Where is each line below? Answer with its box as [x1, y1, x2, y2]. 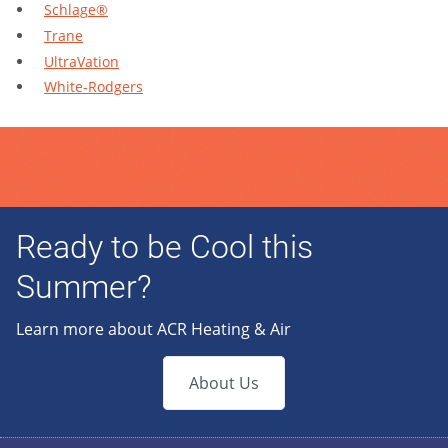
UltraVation [44, 51, 119, 71]
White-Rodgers [44, 77, 143, 97]
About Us [189, 372, 259, 395]
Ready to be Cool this [16, 228, 313, 267]
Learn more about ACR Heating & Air [16, 318, 291, 341]
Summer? [16, 268, 152, 307]
